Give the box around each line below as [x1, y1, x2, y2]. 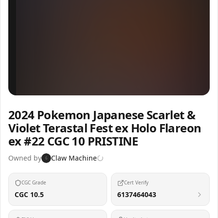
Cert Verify [124, 179, 148, 186]
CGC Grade [21, 179, 46, 186]
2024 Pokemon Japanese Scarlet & [8, 107, 196, 123]
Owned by [8, 153, 41, 163]
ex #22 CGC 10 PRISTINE [8, 133, 138, 149]
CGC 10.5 [15, 190, 44, 199]
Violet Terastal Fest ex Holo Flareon [8, 120, 201, 136]
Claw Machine [51, 153, 97, 163]
